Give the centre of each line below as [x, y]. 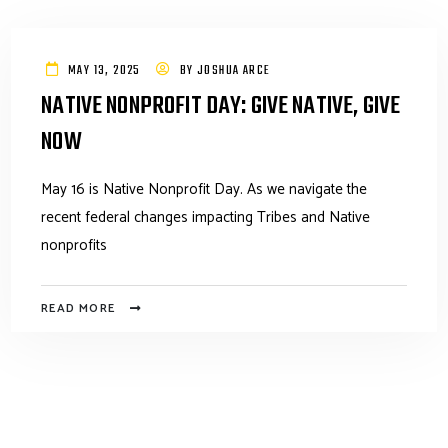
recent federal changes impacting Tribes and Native [206, 217]
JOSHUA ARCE [233, 71]
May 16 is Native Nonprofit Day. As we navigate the [204, 189]
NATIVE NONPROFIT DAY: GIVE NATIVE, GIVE [221, 107]
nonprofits [74, 245]
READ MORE [78, 308]
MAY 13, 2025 [104, 71]
